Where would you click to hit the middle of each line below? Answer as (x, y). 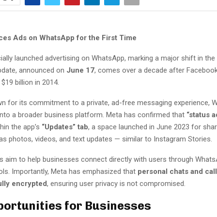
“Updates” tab (65, 127)
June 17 (80, 70)
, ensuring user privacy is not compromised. (116, 183)
